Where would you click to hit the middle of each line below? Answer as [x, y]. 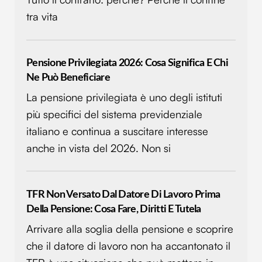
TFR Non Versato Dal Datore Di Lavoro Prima [123, 194]
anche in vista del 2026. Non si [99, 148]
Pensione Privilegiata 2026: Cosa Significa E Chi [127, 63]
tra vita [42, 17]
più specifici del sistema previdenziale [114, 114]
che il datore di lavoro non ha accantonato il [128, 245]
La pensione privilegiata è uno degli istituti [124, 97]
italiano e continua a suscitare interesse [117, 131]
